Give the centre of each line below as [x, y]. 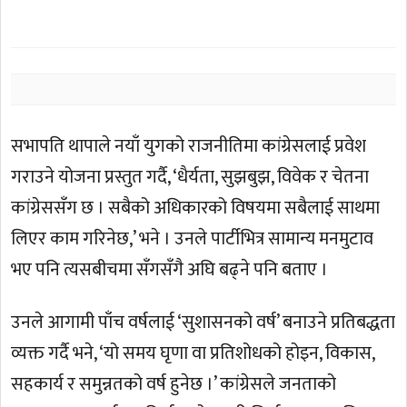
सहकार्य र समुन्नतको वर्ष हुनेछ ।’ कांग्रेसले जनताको [174, 385]
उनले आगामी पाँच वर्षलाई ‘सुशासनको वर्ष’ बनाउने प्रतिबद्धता [203, 323]
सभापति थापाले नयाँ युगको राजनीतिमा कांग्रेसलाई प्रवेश [189, 147]
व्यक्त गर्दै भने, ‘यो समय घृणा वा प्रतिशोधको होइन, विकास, [193, 354]
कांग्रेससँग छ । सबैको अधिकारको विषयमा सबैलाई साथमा [196, 208]
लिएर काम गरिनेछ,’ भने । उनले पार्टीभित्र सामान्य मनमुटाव [193, 239]
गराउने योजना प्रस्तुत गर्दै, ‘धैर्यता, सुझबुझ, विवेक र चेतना [190, 178]
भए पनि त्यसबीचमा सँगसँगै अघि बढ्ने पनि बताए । [170, 270]
